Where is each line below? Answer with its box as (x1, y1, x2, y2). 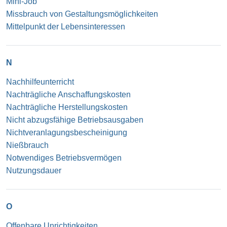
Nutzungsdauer (6, 166, 61, 175)
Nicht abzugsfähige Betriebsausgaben (6, 115, 143, 124)
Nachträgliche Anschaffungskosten (6, 90, 131, 99)
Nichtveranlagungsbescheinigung (6, 128, 127, 137)
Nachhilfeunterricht (6, 77, 74, 86)
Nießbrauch (6, 140, 49, 149)
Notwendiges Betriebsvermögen (6, 153, 122, 162)
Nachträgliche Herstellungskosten (6, 102, 128, 111)
